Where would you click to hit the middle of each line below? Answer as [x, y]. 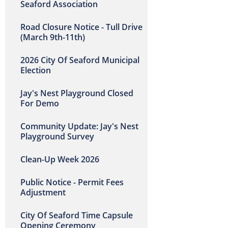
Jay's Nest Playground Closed [77, 93]
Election [36, 70]
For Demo [40, 103]
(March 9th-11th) [53, 37]
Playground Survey [57, 136]
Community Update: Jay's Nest [79, 126]
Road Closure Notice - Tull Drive [81, 27]
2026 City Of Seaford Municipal [80, 60]
